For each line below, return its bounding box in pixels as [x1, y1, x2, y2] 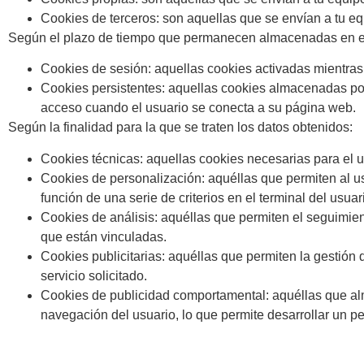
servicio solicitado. [41, 268, 147, 283]
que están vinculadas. [41, 229, 167, 244]
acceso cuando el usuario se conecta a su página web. [41, 101, 356, 115]
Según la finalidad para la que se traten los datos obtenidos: [8, 120, 353, 135]
